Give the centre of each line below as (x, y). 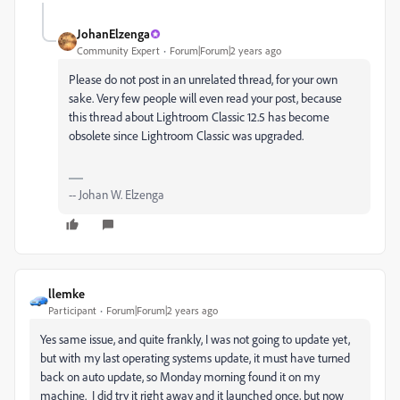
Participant (72, 310)
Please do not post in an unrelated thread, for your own (203, 79)
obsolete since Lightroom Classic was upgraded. (186, 135)
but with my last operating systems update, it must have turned (195, 358)
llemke (67, 293)
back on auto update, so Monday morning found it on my (180, 376)
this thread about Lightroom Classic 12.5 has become (199, 117)
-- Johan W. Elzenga (117, 194)
